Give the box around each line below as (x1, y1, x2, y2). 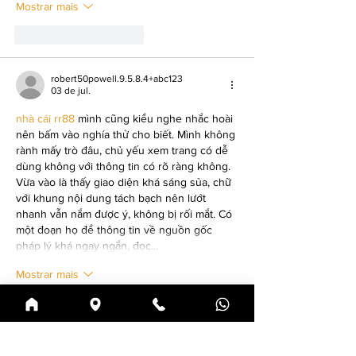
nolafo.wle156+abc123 (51, 341, 143, 353)
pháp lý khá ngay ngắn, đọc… (16, 239, 159, 253)
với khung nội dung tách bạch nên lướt (16, 192, 209, 205)
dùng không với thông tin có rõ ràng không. (16, 160, 234, 173)
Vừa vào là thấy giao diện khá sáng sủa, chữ (16, 176, 234, 189)
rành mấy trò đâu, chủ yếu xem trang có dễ (16, 144, 231, 157)
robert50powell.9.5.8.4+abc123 (51, 73, 183, 85)
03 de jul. (51, 85, 91, 97)
